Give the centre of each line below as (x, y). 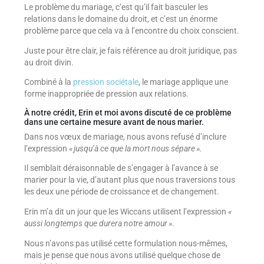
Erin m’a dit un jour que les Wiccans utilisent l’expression (126, 211)
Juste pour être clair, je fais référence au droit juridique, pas (130, 50)
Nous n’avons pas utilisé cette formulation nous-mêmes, (126, 243)
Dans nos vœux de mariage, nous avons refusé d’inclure (125, 136)
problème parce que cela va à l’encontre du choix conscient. (131, 31)
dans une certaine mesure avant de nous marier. (114, 122)
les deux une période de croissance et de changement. (121, 192)
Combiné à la (48, 82)
